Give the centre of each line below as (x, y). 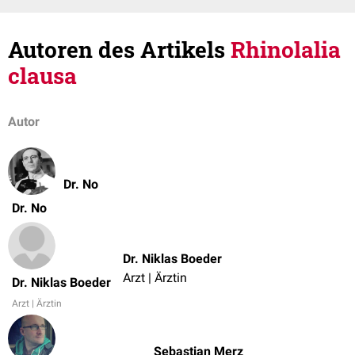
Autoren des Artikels (119, 50)
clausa (42, 76)
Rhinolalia (286, 50)
